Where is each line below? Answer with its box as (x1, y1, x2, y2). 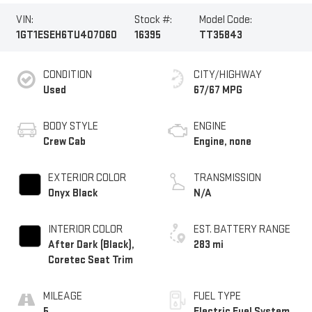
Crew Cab (42, 134, 86, 148)
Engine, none (194, 134, 251, 148)
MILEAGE (42, 289, 82, 303)
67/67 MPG (194, 83, 242, 97)
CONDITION (42, 68, 92, 81)
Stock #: (134, 13, 173, 26)
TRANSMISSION (194, 171, 261, 185)
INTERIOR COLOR (47, 222, 123, 236)
